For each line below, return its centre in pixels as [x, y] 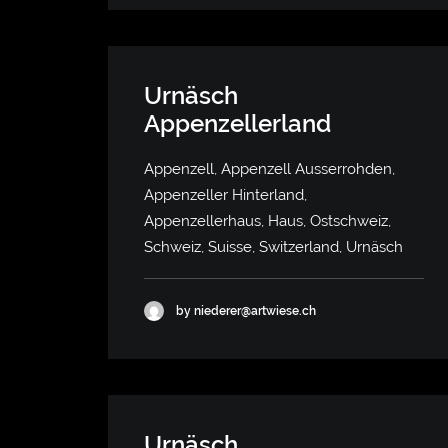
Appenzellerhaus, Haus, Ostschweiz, [267, 221]
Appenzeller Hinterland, [225, 195]
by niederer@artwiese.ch [246, 310]
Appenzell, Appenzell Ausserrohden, [269, 169]
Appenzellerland [237, 123]
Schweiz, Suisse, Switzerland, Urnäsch [273, 247]
